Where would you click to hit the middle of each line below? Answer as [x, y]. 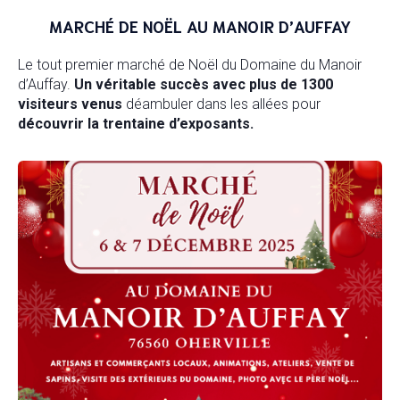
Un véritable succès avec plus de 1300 [204, 84]
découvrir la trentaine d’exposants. [136, 124]
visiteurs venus [70, 104]
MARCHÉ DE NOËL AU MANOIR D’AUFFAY [200, 26]
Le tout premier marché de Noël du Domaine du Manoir [190, 65]
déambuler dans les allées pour [221, 104]
